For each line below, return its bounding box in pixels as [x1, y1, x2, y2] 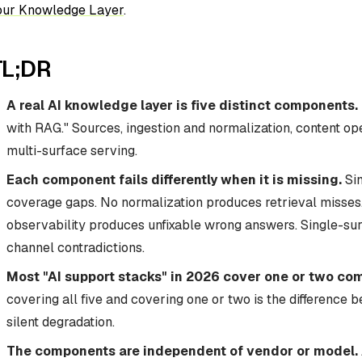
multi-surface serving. [6, 142, 137, 159]
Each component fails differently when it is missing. [6, 171, 342, 188]
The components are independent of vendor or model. [6, 343, 358, 360]
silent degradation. [6, 314, 115, 330]
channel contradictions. [6, 239, 145, 256]
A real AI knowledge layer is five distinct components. [6, 97, 358, 114]
